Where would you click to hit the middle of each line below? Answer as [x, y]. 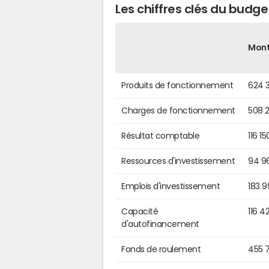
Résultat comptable [161, 135]
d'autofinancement [160, 224]
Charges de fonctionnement [178, 110]
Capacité [140, 211]
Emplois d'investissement [171, 186]
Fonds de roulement [161, 249]
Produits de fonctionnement [177, 85]
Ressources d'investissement [178, 161]
